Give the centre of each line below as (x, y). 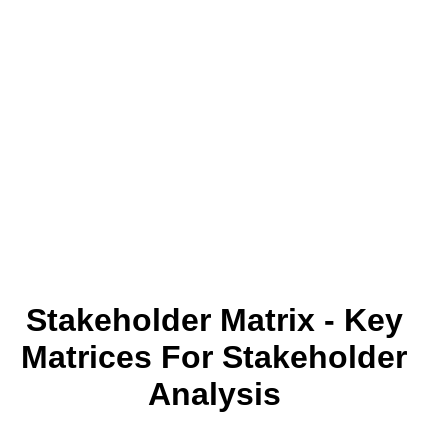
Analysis (214, 393)
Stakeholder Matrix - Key (214, 319)
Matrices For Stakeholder (214, 356)
